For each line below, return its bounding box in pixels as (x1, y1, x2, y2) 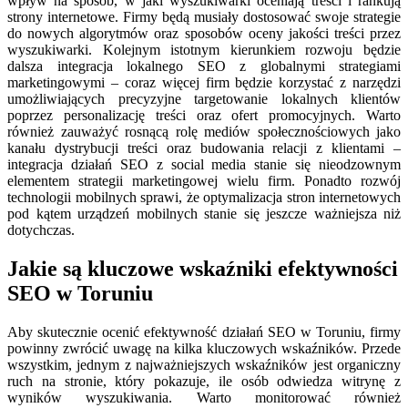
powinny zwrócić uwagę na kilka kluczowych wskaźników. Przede (7, 341, 401, 357)
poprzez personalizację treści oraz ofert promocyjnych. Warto (7, 107, 401, 124)
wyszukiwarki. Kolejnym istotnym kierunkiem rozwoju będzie (7, 42, 401, 58)
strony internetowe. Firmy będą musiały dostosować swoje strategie (7, 9, 401, 25)
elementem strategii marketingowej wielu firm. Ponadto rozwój (7, 173, 401, 189)
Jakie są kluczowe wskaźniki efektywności (7, 257, 398, 281)
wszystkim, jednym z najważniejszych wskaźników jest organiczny (7, 357, 401, 373)
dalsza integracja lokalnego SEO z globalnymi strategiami (7, 58, 401, 75)
